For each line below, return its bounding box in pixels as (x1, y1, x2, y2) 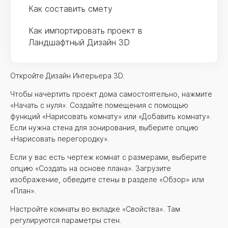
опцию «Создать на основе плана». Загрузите (10, 164, 171, 173)
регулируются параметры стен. (10, 216, 121, 224)
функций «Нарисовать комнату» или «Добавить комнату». (10, 112, 212, 121)
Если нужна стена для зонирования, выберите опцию (10, 123, 198, 132)
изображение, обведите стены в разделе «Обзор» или (10, 175, 204, 184)
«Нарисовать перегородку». (10, 134, 109, 143)
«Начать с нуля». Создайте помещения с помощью (10, 101, 188, 109)
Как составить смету (28, 4, 112, 14)
